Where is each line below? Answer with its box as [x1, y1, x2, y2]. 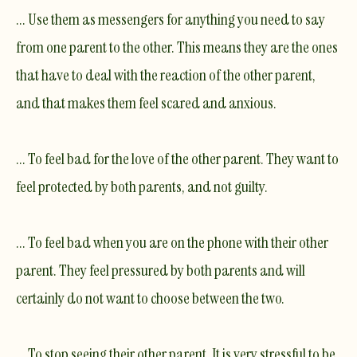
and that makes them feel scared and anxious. [16, 92, 277, 113]
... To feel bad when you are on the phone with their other [16, 231, 328, 253]
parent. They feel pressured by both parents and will [16, 259, 305, 280]
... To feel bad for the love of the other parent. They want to [16, 147, 339, 169]
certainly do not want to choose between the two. [16, 287, 284, 308]
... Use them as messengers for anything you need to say [16, 8, 325, 29]
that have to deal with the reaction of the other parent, [16, 64, 316, 85]
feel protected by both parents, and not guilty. [16, 175, 268, 197]
